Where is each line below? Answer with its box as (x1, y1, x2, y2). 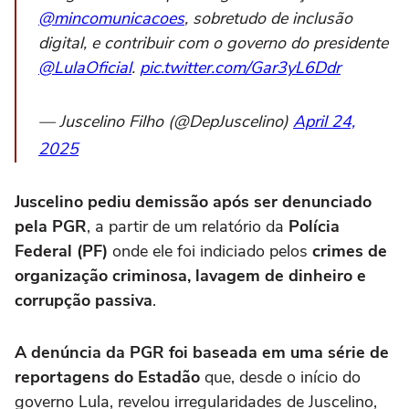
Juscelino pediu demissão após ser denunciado (15, 191, 372, 214)
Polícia (288, 215, 340, 238)
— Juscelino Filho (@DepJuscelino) (38, 110, 293, 133)
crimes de (312, 240, 387, 263)
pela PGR (15, 215, 87, 238)
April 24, (293, 110, 355, 133)
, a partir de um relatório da (87, 215, 288, 238)
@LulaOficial (38, 57, 131, 79)
